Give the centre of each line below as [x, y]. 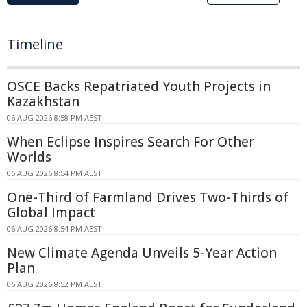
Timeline [35, 45]
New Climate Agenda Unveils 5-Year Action [142, 253]
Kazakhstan [43, 102]
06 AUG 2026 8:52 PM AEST [54, 284]
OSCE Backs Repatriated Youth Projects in [139, 87]
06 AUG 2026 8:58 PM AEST [54, 118]
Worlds [29, 157]
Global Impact [51, 213]
